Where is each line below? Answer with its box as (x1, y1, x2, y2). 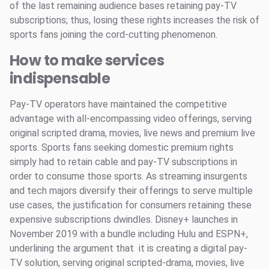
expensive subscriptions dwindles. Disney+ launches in (10, 214, 238, 225)
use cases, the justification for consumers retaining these (10, 199, 252, 211)
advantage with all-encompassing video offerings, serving (10, 113, 252, 124)
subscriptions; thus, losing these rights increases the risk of (10, 14, 259, 26)
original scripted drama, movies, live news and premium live (10, 127, 255, 139)
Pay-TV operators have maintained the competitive (10, 98, 227, 110)
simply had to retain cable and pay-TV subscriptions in (10, 156, 237, 168)
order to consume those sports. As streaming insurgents (10, 171, 247, 182)
